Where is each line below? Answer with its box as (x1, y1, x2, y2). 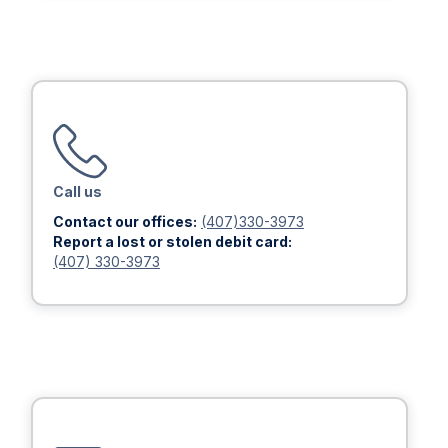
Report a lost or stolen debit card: (53, 233, 292, 250)
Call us (53, 183, 102, 200)
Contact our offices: (53, 213, 197, 230)
